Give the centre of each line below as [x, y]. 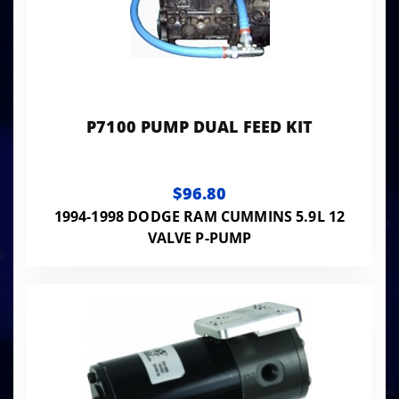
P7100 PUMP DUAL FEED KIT [199, 126]
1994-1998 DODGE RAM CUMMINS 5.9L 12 [199, 216]
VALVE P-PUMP [199, 237]
